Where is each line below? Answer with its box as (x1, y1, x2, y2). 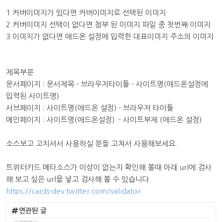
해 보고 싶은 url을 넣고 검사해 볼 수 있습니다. (6, 175, 151, 183)
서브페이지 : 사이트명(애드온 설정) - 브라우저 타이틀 (6, 104, 173, 111)
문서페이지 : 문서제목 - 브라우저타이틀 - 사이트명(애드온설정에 (6, 80, 208, 88)
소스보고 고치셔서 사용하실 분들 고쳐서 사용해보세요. (6, 140, 177, 147)
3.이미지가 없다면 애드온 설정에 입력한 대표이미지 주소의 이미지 (6, 33, 214, 40)
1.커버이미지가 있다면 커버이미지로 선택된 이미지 (6, 9, 166, 16)
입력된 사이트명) (6, 92, 59, 100)
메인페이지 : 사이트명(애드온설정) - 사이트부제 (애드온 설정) (6, 116, 202, 123)
